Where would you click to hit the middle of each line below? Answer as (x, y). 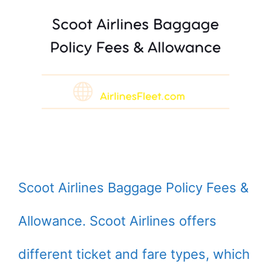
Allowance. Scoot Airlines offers (117, 220)
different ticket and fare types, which (134, 254)
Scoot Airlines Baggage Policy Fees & (133, 187)
